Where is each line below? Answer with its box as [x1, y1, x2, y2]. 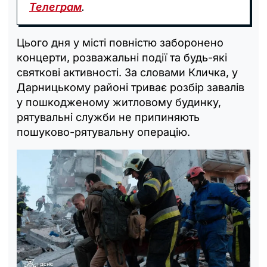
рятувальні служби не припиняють [17, 110, 200, 123]
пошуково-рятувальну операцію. [17, 125, 190, 138]
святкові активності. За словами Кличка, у [17, 66, 238, 79]
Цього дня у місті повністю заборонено [17, 36, 223, 49]
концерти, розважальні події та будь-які [17, 51, 227, 64]
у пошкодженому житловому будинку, [17, 95, 221, 108]
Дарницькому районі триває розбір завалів [17, 80, 244, 94]
